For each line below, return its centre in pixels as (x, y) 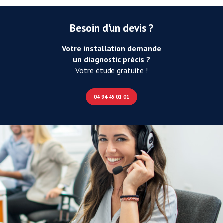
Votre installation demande (111, 48)
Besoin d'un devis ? (111, 28)
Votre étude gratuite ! (111, 70)
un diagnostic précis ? (111, 59)
